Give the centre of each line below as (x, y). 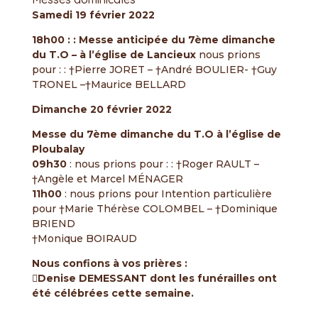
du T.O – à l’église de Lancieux (115, 55)
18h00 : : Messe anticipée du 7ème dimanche (153, 40)
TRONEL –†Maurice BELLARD (109, 84)
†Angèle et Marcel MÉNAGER (107, 179)
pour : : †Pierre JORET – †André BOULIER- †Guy (154, 70)
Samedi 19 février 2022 (93, 15)
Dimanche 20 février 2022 (102, 109)
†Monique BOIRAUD (84, 238)
